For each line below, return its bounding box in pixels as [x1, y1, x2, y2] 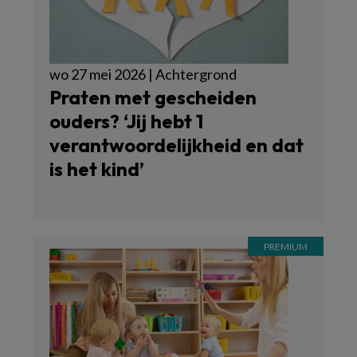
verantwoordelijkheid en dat [49, 133, 304, 157]
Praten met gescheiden [49, 85, 257, 109]
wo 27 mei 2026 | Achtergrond [49, 65, 237, 83]
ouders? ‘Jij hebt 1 [49, 109, 203, 133]
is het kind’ [49, 157, 144, 181]
